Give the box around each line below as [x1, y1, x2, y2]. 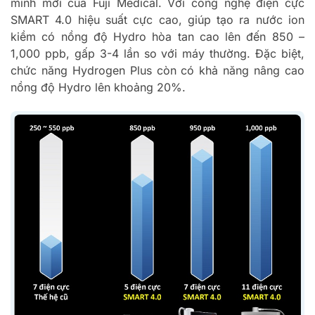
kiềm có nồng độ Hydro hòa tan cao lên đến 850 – [11, 29, 304, 44]
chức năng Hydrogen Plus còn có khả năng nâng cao [11, 63, 304, 77]
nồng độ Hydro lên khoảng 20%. [11, 79, 186, 94]
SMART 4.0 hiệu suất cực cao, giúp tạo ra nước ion [11, 12, 304, 27]
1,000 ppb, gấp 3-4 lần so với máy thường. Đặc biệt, [11, 46, 304, 60]
